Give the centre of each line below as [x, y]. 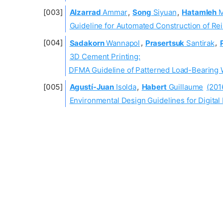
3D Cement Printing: [105, 56]
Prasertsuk [165, 43]
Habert [154, 87]
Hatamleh [199, 12]
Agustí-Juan [92, 87]
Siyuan [164, 12]
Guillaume [185, 87]
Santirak [199, 43]
